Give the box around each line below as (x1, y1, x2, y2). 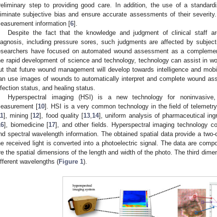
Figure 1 (59, 157, 83, 165)
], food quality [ (39, 111, 84, 119)
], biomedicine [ (4, 121, 49, 128)
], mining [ (3, 111, 33, 119)
